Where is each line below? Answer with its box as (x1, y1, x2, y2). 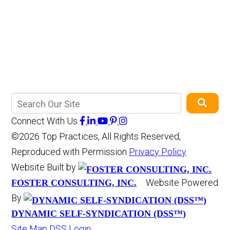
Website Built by (11, 162, 79, 173)
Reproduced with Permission (11, 146, 129, 158)
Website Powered (146, 177, 219, 188)
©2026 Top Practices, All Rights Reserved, (11, 131, 181, 142)
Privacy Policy (129, 146, 187, 158)
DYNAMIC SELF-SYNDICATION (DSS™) (11, 208, 186, 219)
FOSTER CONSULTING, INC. (11, 178, 137, 188)
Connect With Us (11, 116, 78, 127)
